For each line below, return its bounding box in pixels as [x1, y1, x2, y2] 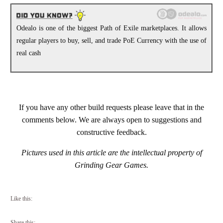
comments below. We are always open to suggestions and [21, 115, 202, 124]
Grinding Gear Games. [75, 160, 148, 169]
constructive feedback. [76, 127, 147, 136]
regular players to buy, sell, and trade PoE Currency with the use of [16, 37, 207, 45]
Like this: [10, 195, 32, 202]
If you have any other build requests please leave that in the [19, 103, 204, 111]
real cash [16, 49, 41, 57]
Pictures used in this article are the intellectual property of [21, 148, 202, 157]
